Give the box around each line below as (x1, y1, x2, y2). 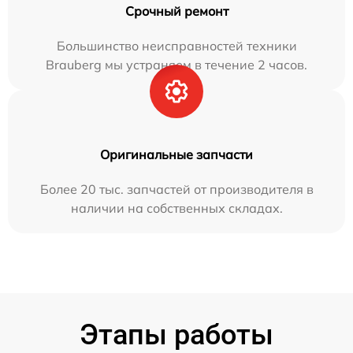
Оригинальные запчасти (100, 147, 253, 163)
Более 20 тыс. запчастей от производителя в (39, 181, 314, 198)
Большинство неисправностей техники (56, 38, 297, 54)
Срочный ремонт (124, 3, 229, 20)
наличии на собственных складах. (70, 200, 283, 217)
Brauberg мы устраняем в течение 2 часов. (46, 57, 307, 73)
